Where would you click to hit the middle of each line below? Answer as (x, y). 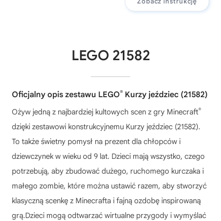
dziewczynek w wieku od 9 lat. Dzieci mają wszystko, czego (108, 156)
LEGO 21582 (110, 55)
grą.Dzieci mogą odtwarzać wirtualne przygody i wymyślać (109, 215)
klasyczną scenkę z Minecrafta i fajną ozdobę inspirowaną (106, 201)
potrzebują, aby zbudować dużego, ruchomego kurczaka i (108, 171)
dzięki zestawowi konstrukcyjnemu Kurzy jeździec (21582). (106, 127)
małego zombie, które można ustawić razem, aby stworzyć (109, 186)
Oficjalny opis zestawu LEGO (66, 94)
